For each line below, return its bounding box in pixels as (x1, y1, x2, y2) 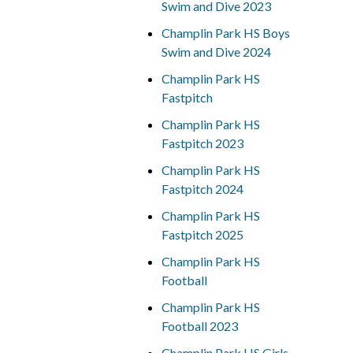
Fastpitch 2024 (161, 181, 243, 196)
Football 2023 (161, 318, 238, 333)
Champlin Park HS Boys (161, 25, 290, 40)
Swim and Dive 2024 (161, 44, 271, 59)
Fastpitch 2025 (161, 227, 243, 242)
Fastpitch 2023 (161, 136, 243, 150)
